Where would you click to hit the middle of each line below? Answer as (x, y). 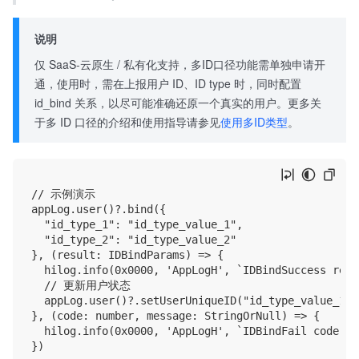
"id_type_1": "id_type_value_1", (137, 225)
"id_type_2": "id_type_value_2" (134, 240)
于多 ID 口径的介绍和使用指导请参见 (128, 121)
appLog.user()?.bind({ (99, 210)
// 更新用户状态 (81, 286)
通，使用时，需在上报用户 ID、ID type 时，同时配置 (168, 83)
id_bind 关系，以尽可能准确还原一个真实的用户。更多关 (178, 102)
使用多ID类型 (254, 121)
